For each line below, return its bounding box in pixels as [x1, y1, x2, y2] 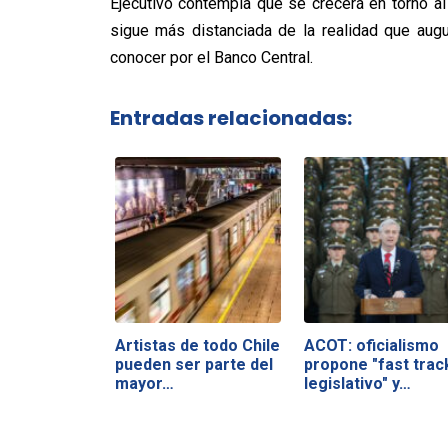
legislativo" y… [303, 373, 411, 393]
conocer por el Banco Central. [109, 48, 313, 67]
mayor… [114, 373, 174, 393]
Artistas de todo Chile [114, 335, 280, 355]
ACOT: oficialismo [303, 335, 439, 355]
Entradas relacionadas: [109, 103, 352, 132]
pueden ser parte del [114, 354, 273, 374]
